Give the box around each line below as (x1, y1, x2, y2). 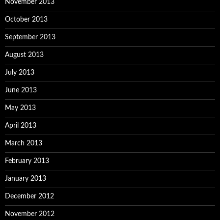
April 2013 (5, 122, 36, 129)
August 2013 (5, 52, 44, 58)
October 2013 (5, 16, 48, 23)
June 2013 (5, 87, 37, 94)
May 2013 (5, 105, 36, 111)
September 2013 (5, 34, 55, 41)
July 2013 (5, 69, 34, 76)
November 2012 (5, 211, 55, 218)
